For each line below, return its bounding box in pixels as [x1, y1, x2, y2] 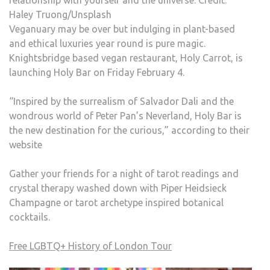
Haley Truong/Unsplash [9, 8, 111, 20]
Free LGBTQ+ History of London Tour [9, 240, 172, 251]
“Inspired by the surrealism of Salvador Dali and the [9, 95, 234, 107]
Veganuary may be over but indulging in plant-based [9, 23, 235, 34]
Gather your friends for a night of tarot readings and [9, 168, 239, 179]
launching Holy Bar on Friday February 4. [9, 66, 184, 78]
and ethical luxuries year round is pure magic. [9, 37, 206, 49]
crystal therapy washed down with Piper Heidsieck [9, 182, 227, 193]
